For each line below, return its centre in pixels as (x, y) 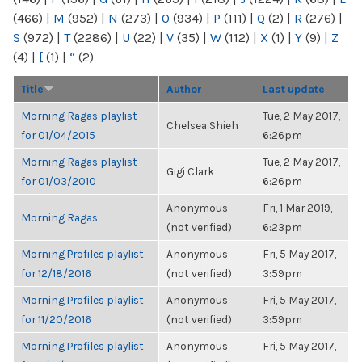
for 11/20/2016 (56, 319)
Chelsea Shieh (202, 125)
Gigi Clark (190, 171)
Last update (294, 89)
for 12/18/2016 (56, 273)
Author (184, 89)
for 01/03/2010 (59, 181)
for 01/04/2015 (58, 135)
